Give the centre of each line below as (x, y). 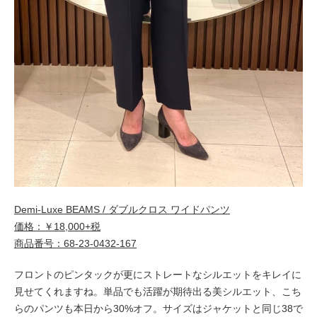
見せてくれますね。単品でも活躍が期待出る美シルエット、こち (158, 292)
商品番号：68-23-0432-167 (75, 244)
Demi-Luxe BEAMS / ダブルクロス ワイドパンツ (122, 210)
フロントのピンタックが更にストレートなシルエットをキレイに (158, 275)
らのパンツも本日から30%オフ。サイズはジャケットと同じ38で (158, 309)
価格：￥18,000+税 (57, 227)
